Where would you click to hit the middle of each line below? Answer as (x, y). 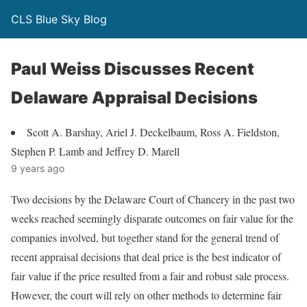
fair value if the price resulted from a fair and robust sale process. (150, 276)
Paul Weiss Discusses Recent (133, 69)
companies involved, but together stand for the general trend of (145, 237)
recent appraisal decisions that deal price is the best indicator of (146, 257)
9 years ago (38, 168)
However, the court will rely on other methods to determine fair (146, 295)
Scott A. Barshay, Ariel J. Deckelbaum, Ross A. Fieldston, (153, 132)
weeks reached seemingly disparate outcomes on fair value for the (152, 218)
